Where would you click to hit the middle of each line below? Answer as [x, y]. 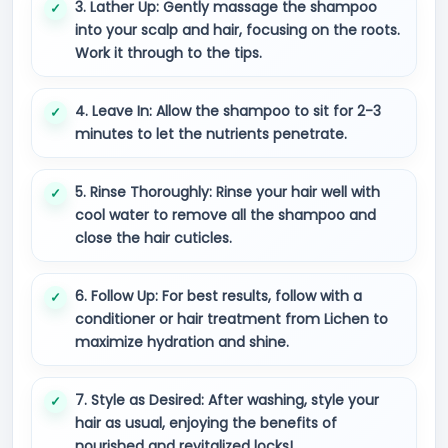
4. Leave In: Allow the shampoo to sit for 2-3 [228, 111]
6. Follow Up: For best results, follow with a [218, 296]
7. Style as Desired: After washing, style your [227, 400]
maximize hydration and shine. [182, 342]
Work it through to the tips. [168, 53]
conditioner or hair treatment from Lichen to [231, 319]
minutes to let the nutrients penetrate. [211, 134]
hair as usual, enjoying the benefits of [206, 423]
